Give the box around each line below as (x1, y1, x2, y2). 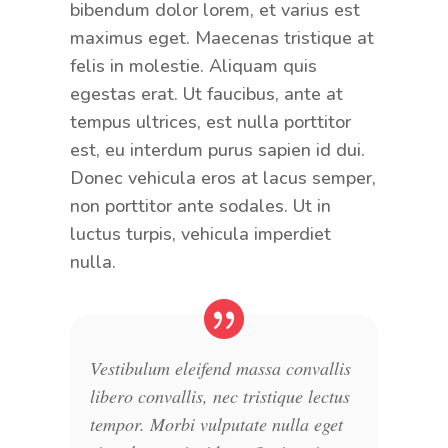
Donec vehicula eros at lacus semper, (69, 165, 376, 190)
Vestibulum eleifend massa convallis (89, 355, 351, 380)
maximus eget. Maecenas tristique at (69, 25, 374, 50)
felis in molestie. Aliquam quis (69, 53, 317, 78)
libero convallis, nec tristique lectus (89, 383, 350, 408)
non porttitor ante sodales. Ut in (69, 193, 331, 218)
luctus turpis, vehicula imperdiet (69, 221, 331, 246)
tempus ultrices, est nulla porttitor (69, 109, 351, 134)
